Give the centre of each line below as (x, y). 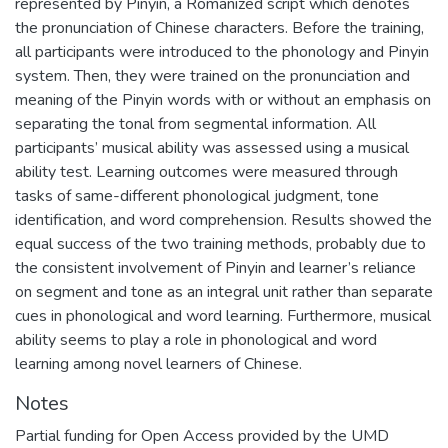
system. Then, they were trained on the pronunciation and (212, 75)
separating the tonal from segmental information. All (195, 123)
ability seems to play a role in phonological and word (196, 339)
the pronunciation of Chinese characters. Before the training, (219, 27)
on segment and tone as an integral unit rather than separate (224, 291)
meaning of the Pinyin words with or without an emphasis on (223, 99)
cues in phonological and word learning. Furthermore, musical (223, 315)
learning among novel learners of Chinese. (158, 363)
